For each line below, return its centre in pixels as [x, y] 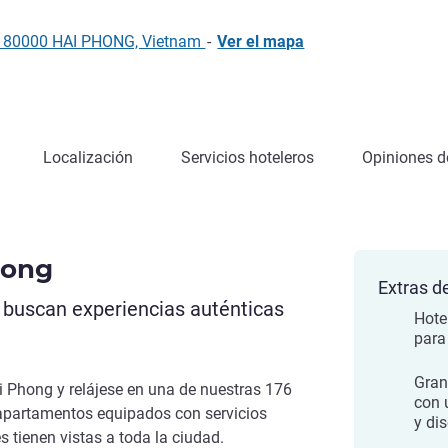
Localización [88, 157]
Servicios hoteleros [247, 157]
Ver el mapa [261, 41]
